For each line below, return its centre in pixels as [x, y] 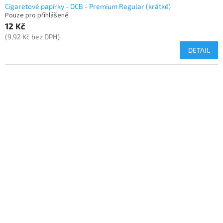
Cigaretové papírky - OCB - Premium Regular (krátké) [88, 6]
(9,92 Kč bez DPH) [32, 37]
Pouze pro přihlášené [37, 16]
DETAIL [199, 50]
